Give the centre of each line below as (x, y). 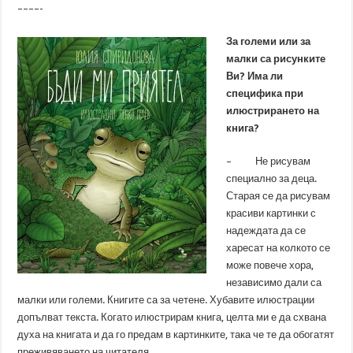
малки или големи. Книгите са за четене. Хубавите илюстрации (166, 300)
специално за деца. (272, 178)
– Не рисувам (269, 161)
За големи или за (269, 41)
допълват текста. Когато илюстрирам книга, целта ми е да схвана (172, 317)
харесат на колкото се (279, 248)
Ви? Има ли (255, 76)
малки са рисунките (276, 59)
